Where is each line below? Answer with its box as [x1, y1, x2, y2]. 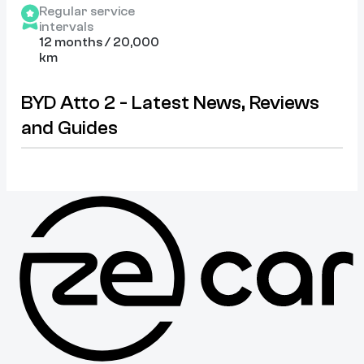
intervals [39, 19, 93, 34]
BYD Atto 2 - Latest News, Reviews [21, 91, 319, 114]
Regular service [39, 3, 135, 19]
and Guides [21, 116, 118, 139]
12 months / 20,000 [39, 34, 159, 50]
